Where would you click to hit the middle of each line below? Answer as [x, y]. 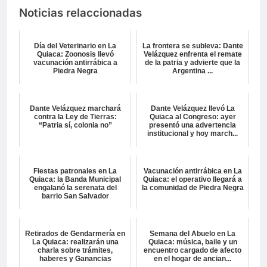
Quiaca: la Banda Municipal [75, 180]
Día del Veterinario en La [75, 46]
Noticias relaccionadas [80, 13]
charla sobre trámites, [75, 251]
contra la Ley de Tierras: [75, 117]
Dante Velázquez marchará [75, 109]
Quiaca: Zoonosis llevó [75, 55]
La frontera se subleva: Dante [193, 46]
